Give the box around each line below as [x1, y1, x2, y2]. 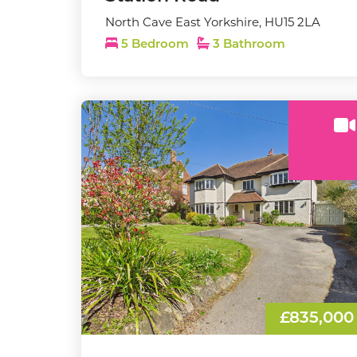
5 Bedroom [118, 39, 192, 51]
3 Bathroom [210, 39, 285, 51]
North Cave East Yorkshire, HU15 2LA [105, 14, 320, 29]
